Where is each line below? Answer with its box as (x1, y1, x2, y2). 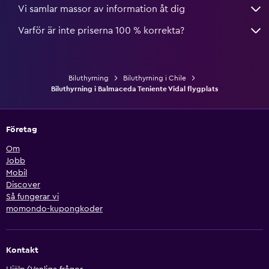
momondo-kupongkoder (6, 205, 103, 214)
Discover (6, 181, 40, 190)
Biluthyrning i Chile (123, 74, 186, 82)
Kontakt (6, 246, 38, 255)
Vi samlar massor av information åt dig (18, 4, 185, 14)
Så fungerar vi (6, 193, 59, 202)
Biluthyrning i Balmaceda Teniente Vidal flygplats (51, 85, 218, 93)
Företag (6, 125, 37, 134)
